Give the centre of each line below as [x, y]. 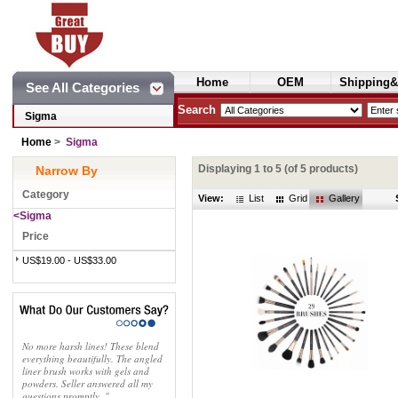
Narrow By [67, 171]
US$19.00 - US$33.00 [69, 260]
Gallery [344, 198]
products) [332, 169]
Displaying [226, 169]
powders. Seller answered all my [88, 383]
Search [197, 110]
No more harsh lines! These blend [91, 346]
